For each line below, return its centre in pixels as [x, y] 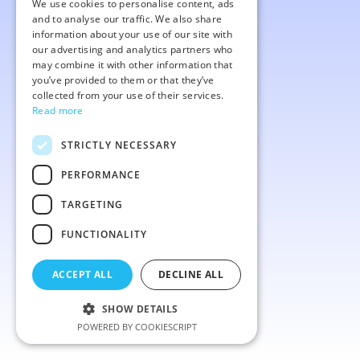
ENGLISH [227, 10]
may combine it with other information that [133, 65]
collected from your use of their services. [128, 95]
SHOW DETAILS [140, 309]
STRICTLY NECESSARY [119, 145]
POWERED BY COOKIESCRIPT [137, 327]
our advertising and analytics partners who [133, 49]
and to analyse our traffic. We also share [127, 19]
